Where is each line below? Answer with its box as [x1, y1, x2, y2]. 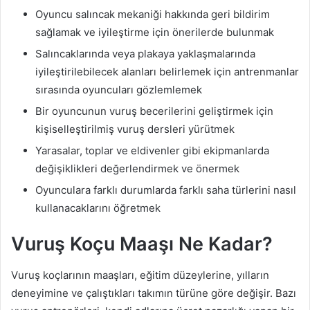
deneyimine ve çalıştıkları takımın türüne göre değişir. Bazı [11, 286, 296, 300]
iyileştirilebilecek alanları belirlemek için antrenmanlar [35, 65, 299, 79]
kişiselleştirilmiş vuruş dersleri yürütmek [35, 122, 235, 136]
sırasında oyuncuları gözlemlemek [35, 83, 202, 97]
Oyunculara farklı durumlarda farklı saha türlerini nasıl [35, 183, 296, 197]
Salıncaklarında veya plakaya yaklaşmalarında [35, 47, 255, 61]
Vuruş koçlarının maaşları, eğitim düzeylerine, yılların [11, 268, 269, 282]
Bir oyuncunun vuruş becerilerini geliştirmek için [35, 104, 273, 118]
